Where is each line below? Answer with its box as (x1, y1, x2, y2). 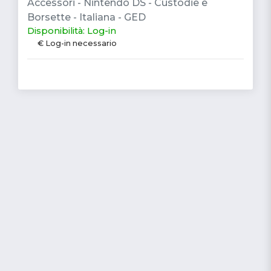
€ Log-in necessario (37, 38, 117, 48)
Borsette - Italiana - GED (27, 11, 146, 23)
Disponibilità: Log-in (27, 25, 116, 36)
